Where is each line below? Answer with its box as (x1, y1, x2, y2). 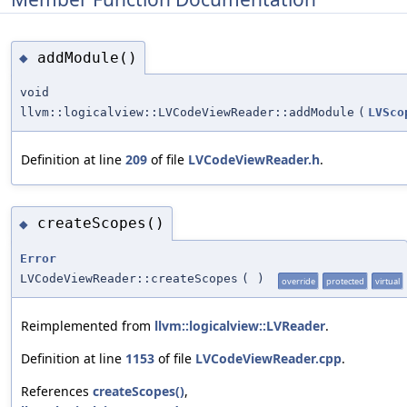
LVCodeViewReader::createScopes (20, 271, 238, 285)
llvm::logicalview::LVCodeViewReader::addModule (20, 105, 354, 120)
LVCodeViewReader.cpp (195, 349, 342, 367)
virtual (375, 274, 400, 287)
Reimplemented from (21, 316, 154, 334)
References (21, 382, 93, 400)
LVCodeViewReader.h (188, 151, 320, 169)
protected (326, 274, 364, 287)
